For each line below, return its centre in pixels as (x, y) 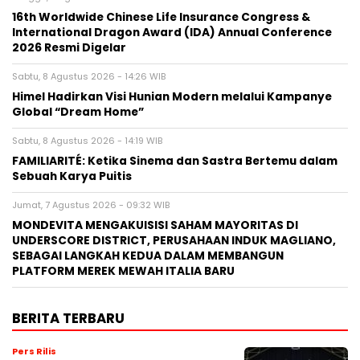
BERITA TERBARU (68, 318)
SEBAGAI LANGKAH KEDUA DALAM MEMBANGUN (148, 256)
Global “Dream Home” (78, 112)
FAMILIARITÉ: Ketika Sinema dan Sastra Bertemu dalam (175, 161)
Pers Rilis (34, 351)
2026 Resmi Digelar (69, 47)
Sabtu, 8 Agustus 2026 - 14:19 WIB (87, 140)
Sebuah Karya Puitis (72, 176)
